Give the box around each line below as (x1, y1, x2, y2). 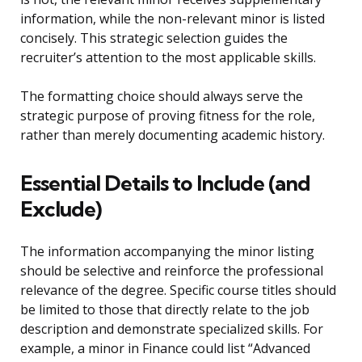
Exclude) (20, 196, 101, 223)
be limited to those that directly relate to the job (20, 301, 309, 319)
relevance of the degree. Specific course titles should (20, 281, 336, 300)
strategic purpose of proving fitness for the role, (20, 107, 315, 125)
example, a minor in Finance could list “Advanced (20, 339, 310, 358)
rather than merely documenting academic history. (20, 126, 325, 145)
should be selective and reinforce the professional (20, 262, 323, 280)
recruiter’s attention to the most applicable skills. (20, 48, 316, 67)
